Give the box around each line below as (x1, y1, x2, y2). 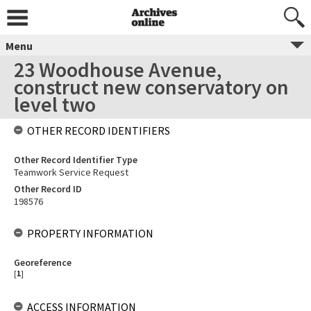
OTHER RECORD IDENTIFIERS (27, 124, 170, 137)
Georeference (14, 256, 72, 269)
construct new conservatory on (14, 74, 289, 100)
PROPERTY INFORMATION (27, 226, 153, 240)
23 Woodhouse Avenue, (14, 56, 222, 83)
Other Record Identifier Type (14, 153, 137, 166)
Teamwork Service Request (14, 166, 128, 178)
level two (14, 91, 96, 117)
